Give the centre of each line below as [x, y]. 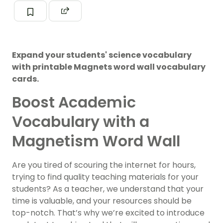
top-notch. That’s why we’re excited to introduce [108, 213]
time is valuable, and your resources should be [102, 201]
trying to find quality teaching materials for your [105, 177]
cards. [25, 79]
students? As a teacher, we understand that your [108, 189]
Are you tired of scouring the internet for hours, [104, 165]
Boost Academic [74, 102]
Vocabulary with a [81, 122]
